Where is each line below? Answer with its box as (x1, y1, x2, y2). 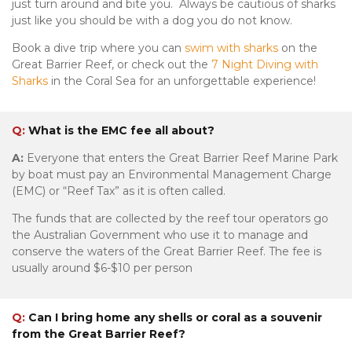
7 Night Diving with (211, 57, 318, 72)
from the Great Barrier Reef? (12, 327, 185, 342)
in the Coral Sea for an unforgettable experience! (48, 74, 316, 89)
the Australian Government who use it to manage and (12, 228, 308, 243)
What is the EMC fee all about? (28, 123, 214, 138)
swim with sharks (185, 41, 278, 56)
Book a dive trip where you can (12, 41, 185, 56)
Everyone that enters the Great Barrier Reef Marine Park (27, 151, 338, 166)
